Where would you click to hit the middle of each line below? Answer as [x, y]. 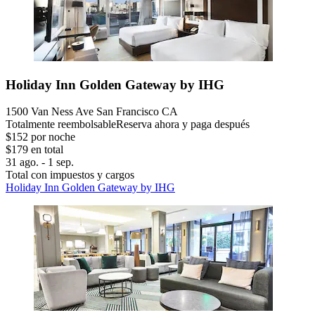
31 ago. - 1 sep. [40, 162]
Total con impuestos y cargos [70, 175]
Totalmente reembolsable [61, 124]
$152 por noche [40, 137]
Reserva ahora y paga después [183, 124]
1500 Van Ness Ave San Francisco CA [92, 112]
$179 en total [34, 150]
